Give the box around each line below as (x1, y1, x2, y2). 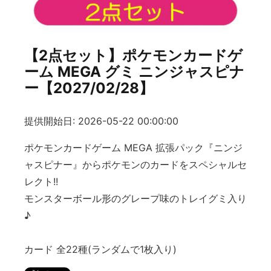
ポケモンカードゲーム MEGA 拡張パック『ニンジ (24, 142, 243, 154)
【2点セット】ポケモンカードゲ (24, 47, 243, 64)
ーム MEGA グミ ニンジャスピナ (24, 63, 244, 80)
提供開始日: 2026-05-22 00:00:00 (24, 115, 178, 128)
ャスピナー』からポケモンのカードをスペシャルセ (24, 158, 247, 171)
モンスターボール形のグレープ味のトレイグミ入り (24, 192, 247, 205)
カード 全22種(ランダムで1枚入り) (24, 243, 177, 256)
